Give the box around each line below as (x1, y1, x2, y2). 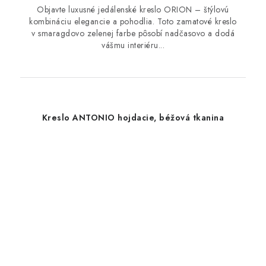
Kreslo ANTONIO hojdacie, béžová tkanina (42, 112, 224, 123)
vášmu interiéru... (102, 39, 164, 51)
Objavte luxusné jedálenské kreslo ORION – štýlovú (37, 4, 229, 15)
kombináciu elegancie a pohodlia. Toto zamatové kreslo (29, 15, 237, 27)
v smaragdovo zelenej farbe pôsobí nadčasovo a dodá (31, 27, 235, 39)
